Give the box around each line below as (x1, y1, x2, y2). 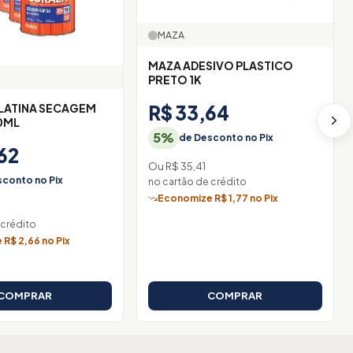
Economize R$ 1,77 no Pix (157, 192, 278, 205)
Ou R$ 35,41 (147, 159, 206, 173)
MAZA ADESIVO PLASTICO (147, 58, 183, 73)
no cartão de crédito (147, 175, 247, 188)
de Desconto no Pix (178, 132, 273, 144)
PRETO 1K (147, 72, 202, 87)
